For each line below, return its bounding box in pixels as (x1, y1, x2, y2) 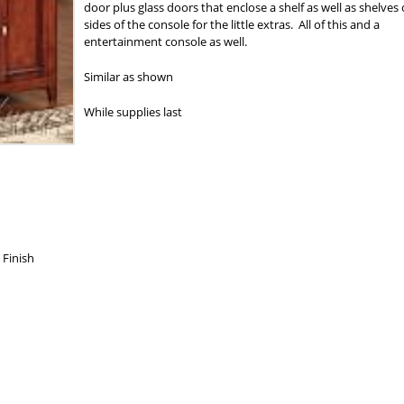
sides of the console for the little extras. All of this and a (83, 16, 380, 32)
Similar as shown (83, 69, 173, 85)
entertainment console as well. (83, 33, 247, 50)
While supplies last (83, 104, 182, 120)
